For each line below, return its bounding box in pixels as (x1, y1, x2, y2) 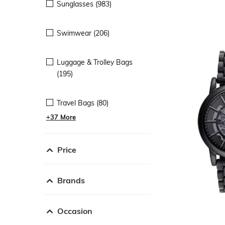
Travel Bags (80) (57, 98, 108, 107)
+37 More (46, 113, 76, 121)
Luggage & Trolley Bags (57, 57, 133, 67)
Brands (57, 175, 85, 185)
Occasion (57, 205, 92, 216)
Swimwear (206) (57, 28, 109, 38)
